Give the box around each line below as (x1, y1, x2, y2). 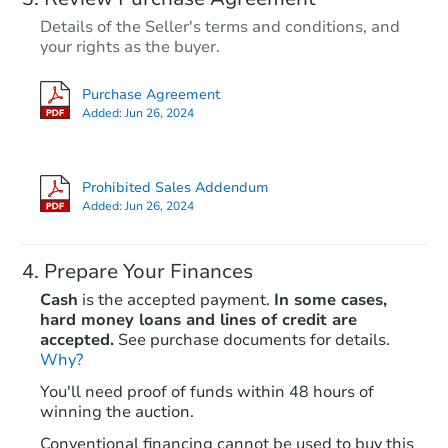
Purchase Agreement (82, 84, 220, 104)
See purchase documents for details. (118, 329, 390, 352)
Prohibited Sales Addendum (82, 178, 269, 198)
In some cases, (274, 289, 387, 312)
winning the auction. (40, 401, 194, 424)
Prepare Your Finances (44, 258, 253, 286)
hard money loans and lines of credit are (40, 309, 357, 332)
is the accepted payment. (78, 289, 270, 312)
